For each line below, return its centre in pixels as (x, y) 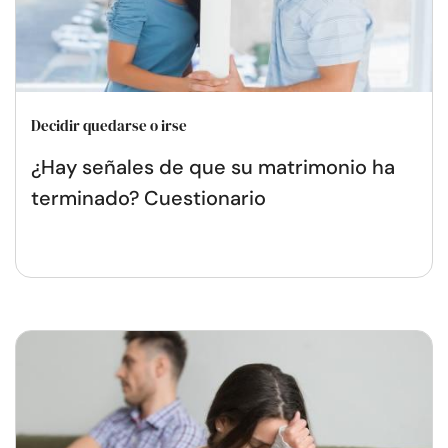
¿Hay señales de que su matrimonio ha (213, 166)
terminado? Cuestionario (148, 197)
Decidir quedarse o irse (109, 125)
